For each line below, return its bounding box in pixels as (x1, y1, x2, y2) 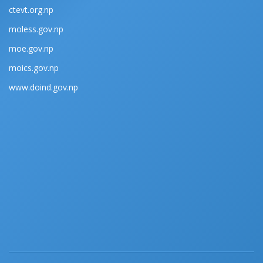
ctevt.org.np (9, 4, 53, 15)
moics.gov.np (9, 62, 59, 73)
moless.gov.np (9, 23, 63, 35)
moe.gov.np (9, 42, 53, 54)
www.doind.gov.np (9, 81, 78, 93)
